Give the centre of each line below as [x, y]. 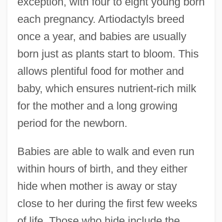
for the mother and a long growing [97, 106]
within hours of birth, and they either [102, 169]
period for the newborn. [72, 123]
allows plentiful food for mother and [100, 71]
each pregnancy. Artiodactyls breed [101, 19]
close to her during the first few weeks [107, 204]
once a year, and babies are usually [102, 37]
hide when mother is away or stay [97, 186]
